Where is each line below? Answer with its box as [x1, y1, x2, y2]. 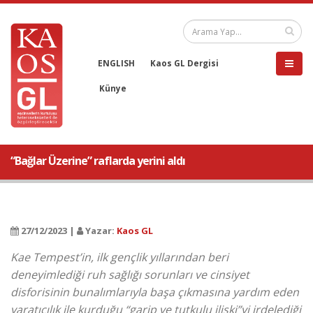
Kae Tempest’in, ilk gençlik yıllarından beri [10, 249, 228, 265]
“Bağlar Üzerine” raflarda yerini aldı [10, 153, 185, 168]
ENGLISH [98, 57, 135, 68]
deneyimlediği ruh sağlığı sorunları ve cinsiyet [10, 267, 249, 282]
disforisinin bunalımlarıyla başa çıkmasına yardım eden [10, 284, 299, 300]
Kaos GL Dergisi [150, 57, 219, 68]
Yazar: [83, 224, 117, 237]
